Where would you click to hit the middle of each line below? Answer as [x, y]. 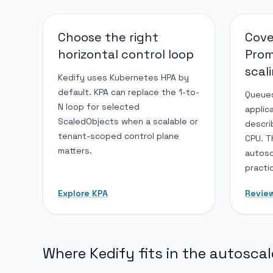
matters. [75, 150]
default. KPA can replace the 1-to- [129, 92]
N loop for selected [99, 106]
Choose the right [108, 37]
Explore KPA [83, 193]
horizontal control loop [126, 54]
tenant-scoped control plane [119, 136]
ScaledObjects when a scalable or [128, 121]
